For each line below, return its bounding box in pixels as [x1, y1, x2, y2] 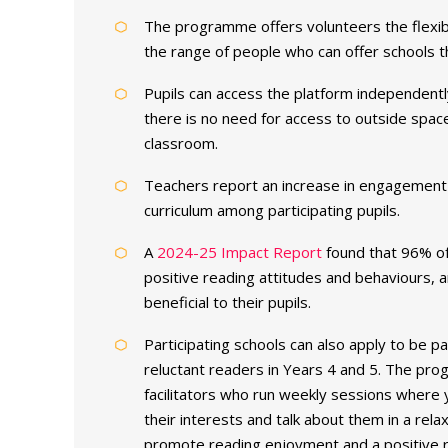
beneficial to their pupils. [143, 292, 311, 313]
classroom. [143, 133, 218, 154]
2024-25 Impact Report [156, 242, 322, 263]
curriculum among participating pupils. [143, 200, 400, 221]
